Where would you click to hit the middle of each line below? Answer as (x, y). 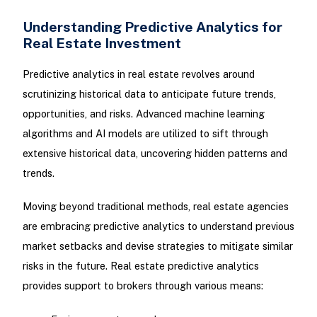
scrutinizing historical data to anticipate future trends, (149, 94)
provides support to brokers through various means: (143, 286)
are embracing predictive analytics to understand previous (158, 226)
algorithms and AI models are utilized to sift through (145, 134)
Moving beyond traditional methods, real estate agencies (155, 207)
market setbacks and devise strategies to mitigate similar (157, 246)
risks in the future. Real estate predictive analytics (140, 266)
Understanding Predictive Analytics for (152, 27)
